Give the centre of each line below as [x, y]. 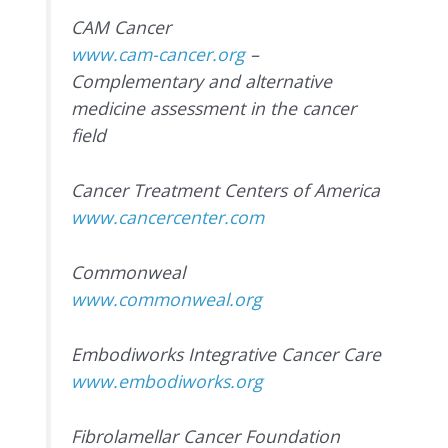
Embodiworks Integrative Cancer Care [226, 354]
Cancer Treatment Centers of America [226, 189]
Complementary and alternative [202, 80]
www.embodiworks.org [167, 381]
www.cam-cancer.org [158, 53]
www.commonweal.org [167, 299]
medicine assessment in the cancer [214, 107]
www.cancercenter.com [168, 216]
